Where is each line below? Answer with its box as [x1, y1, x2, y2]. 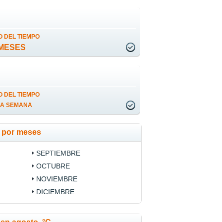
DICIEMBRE [36, 188, 74, 196]
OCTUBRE [36, 162, 70, 170]
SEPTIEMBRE [36, 149, 80, 158]
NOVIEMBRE [36, 175, 77, 183]
